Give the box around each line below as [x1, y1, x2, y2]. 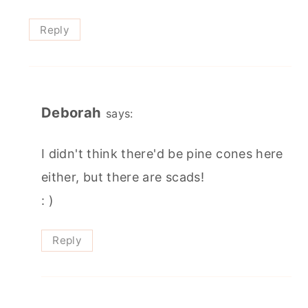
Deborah [41, 103, 102, 121]
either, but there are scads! [41, 170, 205, 185]
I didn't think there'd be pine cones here [41, 146, 283, 162]
